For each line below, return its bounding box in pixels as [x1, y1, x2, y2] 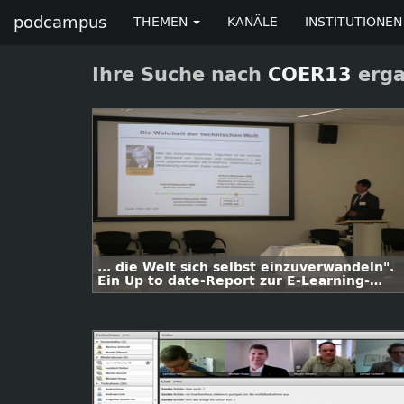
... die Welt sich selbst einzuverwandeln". [97, 260, 394, 275]
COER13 [268, 64, 352, 86]
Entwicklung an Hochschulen [97, 287, 302, 302]
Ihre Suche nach [92, 64, 268, 86]
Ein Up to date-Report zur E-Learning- [97, 273, 370, 289]
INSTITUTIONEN [305, 14, 402, 30]
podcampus [14, 13, 106, 32]
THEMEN [133, 14, 191, 30]
